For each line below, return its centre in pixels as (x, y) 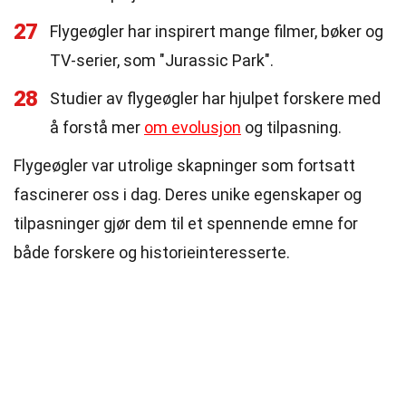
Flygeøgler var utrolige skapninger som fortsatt (184, 165)
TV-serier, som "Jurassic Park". (162, 60)
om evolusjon (193, 127)
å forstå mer (97, 127)
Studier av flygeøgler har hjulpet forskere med (215, 98)
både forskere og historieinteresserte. (152, 252)
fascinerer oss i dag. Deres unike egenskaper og (188, 194)
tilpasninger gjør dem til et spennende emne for (186, 223)
